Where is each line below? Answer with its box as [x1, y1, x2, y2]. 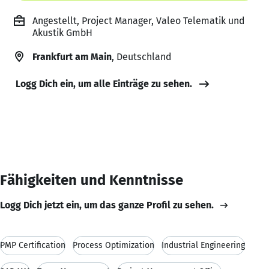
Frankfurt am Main [32, 50, 112, 62]
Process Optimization [73, 240, 154, 250]
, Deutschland [112, 50, 171, 62]
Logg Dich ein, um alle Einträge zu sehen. [16, 77, 192, 89]
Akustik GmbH [32, 26, 92, 38]
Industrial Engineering [162, 240, 245, 250]
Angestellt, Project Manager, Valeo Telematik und [32, 14, 244, 26]
